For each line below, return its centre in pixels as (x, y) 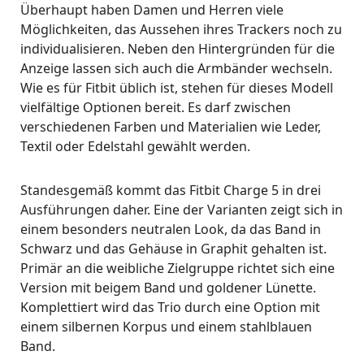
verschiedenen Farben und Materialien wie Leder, (171, 126)
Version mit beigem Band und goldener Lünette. (168, 287)
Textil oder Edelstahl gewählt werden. (135, 146)
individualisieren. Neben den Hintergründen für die (178, 48)
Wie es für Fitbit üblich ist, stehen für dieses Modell (177, 87)
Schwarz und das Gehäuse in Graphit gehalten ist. (173, 248)
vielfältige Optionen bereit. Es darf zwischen (156, 107)
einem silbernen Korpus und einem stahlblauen (166, 326)
